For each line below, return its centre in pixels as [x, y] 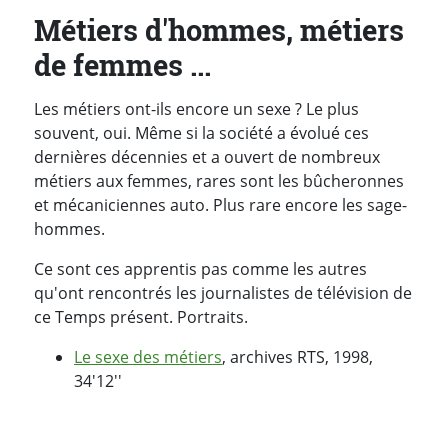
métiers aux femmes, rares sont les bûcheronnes [219, 181]
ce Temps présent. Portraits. [141, 317]
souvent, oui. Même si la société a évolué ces [201, 133]
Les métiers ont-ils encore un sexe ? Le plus [196, 109]
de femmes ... [122, 64]
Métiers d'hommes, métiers [219, 29]
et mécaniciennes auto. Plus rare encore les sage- [220, 205]
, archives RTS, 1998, [297, 357]
